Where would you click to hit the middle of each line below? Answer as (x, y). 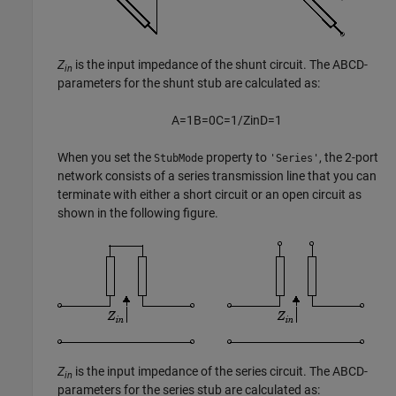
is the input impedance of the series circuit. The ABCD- (220, 372)
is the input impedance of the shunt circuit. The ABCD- (220, 65)
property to (236, 158)
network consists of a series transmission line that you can (217, 176)
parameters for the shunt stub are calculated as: (189, 84)
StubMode (179, 159)
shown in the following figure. (138, 213)
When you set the (106, 158)
